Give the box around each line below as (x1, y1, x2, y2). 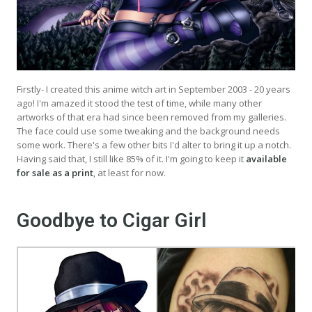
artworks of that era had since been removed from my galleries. (17, 111, 286, 124)
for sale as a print (17, 166, 93, 180)
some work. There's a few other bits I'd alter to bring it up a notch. (17, 139, 291, 152)
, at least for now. (93, 166, 166, 180)
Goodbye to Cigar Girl (17, 209, 206, 233)
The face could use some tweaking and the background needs (17, 125, 280, 138)
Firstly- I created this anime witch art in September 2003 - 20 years (17, 83, 290, 96)
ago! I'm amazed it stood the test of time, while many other (17, 97, 262, 110)
